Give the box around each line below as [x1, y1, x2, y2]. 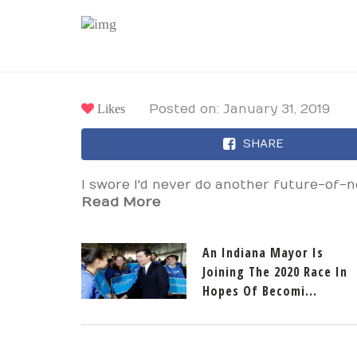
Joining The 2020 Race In [202, 263, 347, 280]
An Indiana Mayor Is [202, 244, 324, 261]
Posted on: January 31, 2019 [149, 102, 330, 116]
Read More [81, 194, 161, 210]
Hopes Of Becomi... [202, 282, 317, 300]
